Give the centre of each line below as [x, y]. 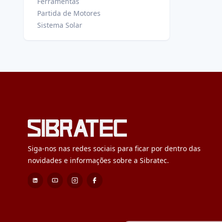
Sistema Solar [60, 25]
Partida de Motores [69, 13]
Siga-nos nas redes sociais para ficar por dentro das [114, 148]
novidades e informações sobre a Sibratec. [98, 160]
